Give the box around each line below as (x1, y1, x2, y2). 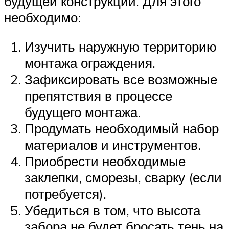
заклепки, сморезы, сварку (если (25, 169, 222, 186)
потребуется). (25, 186, 106, 202)
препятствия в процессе (25, 87, 172, 104)
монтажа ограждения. (25, 55, 155, 72)
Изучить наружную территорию (25, 38, 217, 55)
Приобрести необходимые (25, 153, 186, 170)
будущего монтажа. (25, 104, 141, 121)
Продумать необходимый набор (25, 120, 219, 137)
